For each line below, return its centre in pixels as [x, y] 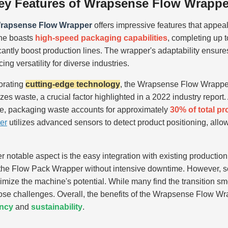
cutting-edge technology [73, 84]
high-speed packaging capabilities [101, 38]
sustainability [57, 207]
